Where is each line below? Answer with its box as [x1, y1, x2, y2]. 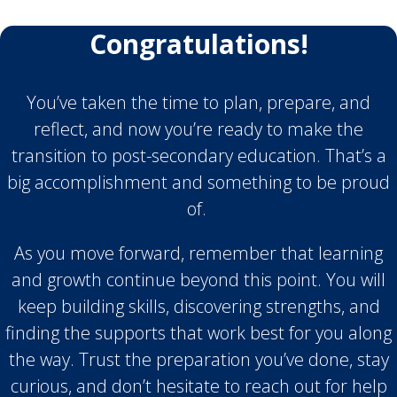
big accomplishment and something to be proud [7, 170, 390, 195]
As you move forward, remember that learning [14, 241, 383, 266]
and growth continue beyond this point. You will [12, 268, 385, 292]
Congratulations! [89, 26, 308, 63]
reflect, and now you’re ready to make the [34, 117, 363, 142]
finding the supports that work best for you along [5, 321, 392, 346]
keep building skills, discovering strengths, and [17, 294, 380, 319]
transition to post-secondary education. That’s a [11, 144, 386, 168]
